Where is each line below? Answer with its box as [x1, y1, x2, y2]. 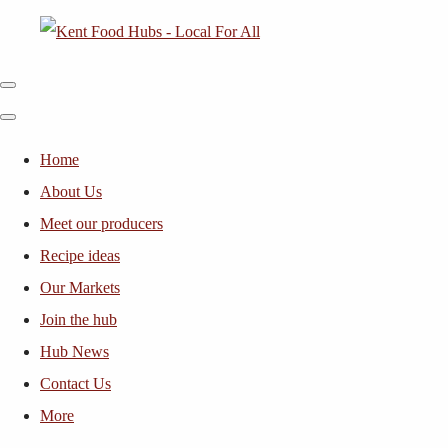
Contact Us [40, 375, 111, 392]
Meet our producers [40, 215, 163, 232]
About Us [40, 183, 102, 200]
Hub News [40, 343, 109, 360]
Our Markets [40, 279, 120, 296]
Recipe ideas [40, 247, 120, 264]
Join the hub [40, 311, 117, 328]
